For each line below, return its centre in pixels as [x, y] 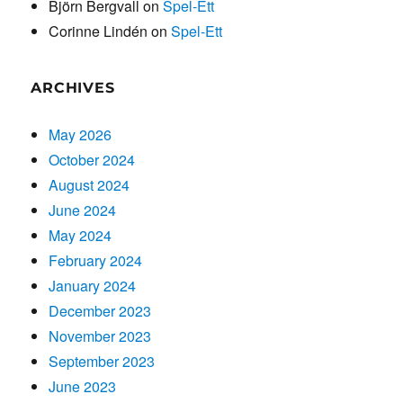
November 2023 [100, 336]
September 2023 [102, 361]
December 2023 [100, 310]
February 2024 [96, 260]
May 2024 [81, 235]
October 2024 [92, 159]
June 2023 [83, 386]
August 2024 [90, 184]
